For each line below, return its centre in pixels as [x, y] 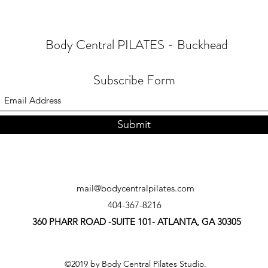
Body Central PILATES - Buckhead [136, 45]
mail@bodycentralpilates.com [135, 188]
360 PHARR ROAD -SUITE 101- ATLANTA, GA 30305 [136, 222]
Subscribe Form [134, 80]
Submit [134, 124]
